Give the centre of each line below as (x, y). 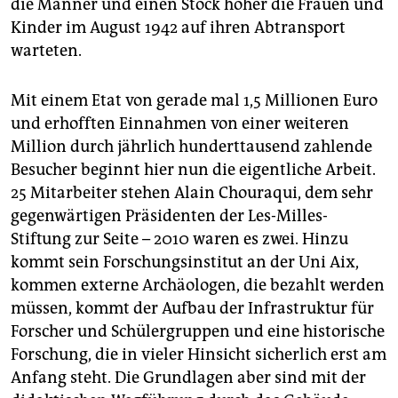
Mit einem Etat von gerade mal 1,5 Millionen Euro (194, 101)
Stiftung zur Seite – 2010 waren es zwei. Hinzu (179, 239)
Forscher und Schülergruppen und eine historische (198, 332)
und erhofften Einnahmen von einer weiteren (180, 124)
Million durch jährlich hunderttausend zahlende (191, 147)
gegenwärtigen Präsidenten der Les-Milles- (169, 216)
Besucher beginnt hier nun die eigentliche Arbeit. (193, 170)
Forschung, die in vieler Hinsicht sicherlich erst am (199, 355)
